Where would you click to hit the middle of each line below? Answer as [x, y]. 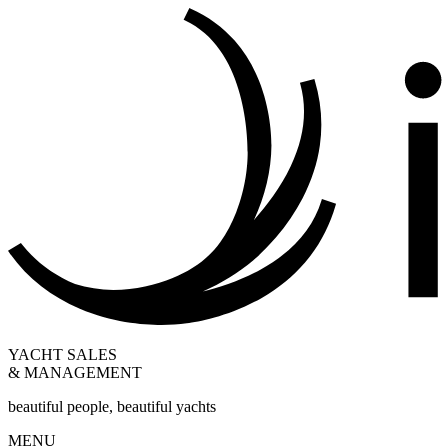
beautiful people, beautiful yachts [112, 406]
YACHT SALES [62, 354]
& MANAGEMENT [75, 372]
